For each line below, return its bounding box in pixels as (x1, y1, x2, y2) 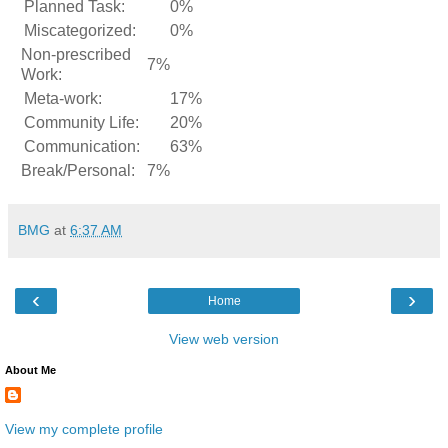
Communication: (24, 137, 140, 155)
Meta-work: (24, 89, 102, 107)
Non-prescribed (21, 45, 131, 63)
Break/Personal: (21, 161, 135, 179)
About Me (5, 363, 56, 376)
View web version (169, 330, 279, 347)
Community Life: (24, 113, 139, 131)
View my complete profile (5, 421, 163, 437)
